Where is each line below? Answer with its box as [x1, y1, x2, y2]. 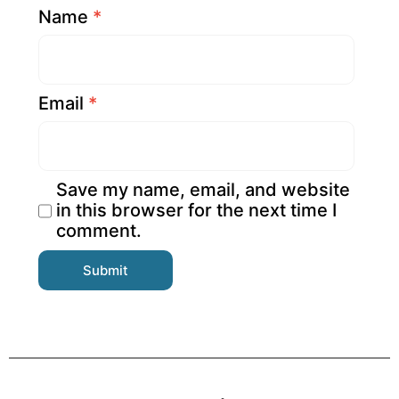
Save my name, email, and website [55, 179, 350, 201]
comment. [55, 220, 142, 242]
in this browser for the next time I [55, 199, 337, 222]
